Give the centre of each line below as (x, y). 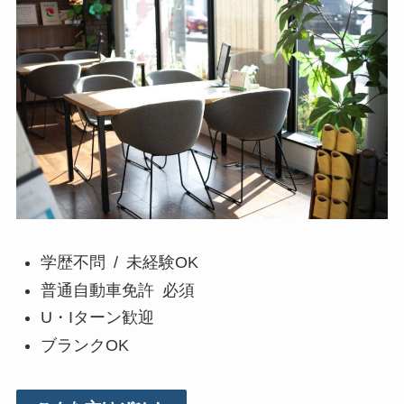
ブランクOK (84, 345)
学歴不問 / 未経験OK (119, 263)
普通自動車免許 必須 (117, 290)
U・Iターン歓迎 (97, 318)
